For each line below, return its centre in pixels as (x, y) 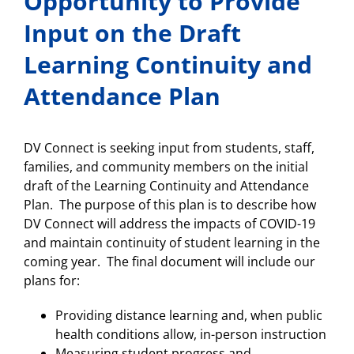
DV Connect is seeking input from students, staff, (169, 148)
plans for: (52, 281)
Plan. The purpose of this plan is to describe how (170, 205)
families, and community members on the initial (166, 167)
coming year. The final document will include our (169, 262)
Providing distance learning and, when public (189, 315)
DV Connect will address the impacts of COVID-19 (169, 224)
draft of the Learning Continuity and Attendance (166, 186)
